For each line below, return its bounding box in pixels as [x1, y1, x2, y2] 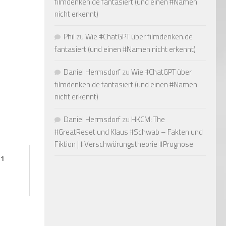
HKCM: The [131, 113, 165, 125]
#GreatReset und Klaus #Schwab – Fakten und [54, 126, 203, 138]
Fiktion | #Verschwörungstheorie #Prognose [54, 138, 193, 150]
